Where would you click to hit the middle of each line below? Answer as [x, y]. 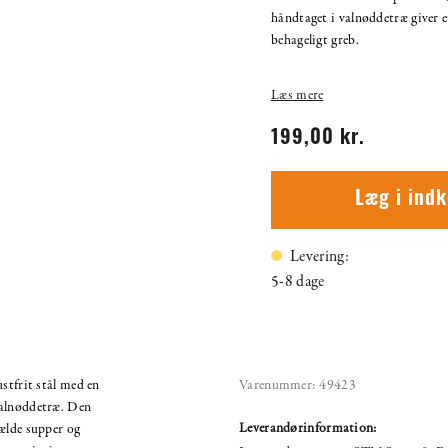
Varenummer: [277, 385]
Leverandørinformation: [308, 428]
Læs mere [297, 95]
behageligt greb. [315, 40]
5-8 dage [298, 281]
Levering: [320, 256]
